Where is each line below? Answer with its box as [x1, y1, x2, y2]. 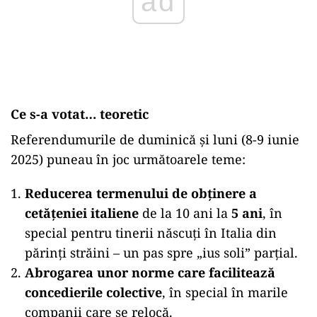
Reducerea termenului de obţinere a [25, 185, 257, 202]
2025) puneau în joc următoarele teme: [11, 151, 246, 168]
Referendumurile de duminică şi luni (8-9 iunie [11, 131, 299, 148]
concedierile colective [25, 284, 162, 301]
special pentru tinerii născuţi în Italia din [25, 224, 277, 241]
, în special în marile [162, 284, 288, 301]
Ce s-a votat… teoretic [11, 105, 149, 122]
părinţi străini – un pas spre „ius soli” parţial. [25, 244, 298, 261]
